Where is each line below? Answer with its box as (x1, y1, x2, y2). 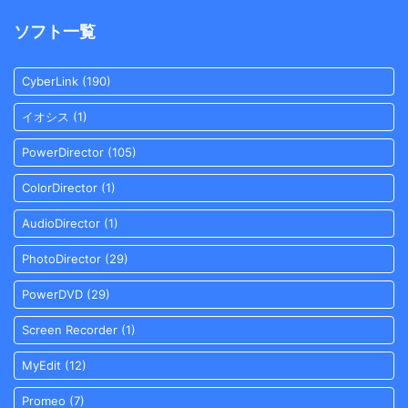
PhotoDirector (22, 251, 101, 266)
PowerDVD (22, 287, 83, 301)
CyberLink (22, 74, 78, 88)
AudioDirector (22, 216, 100, 230)
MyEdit (22, 358, 61, 372)
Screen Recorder (22, 322, 117, 337)
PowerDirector (22, 145, 104, 159)
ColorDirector (22, 180, 97, 195)
